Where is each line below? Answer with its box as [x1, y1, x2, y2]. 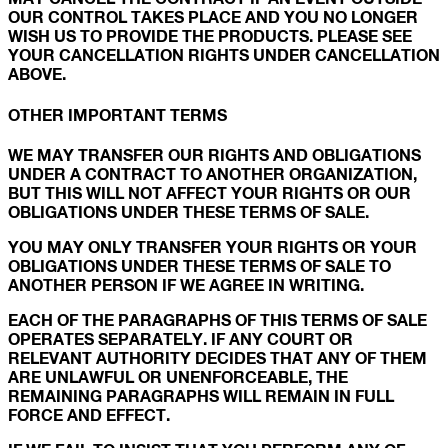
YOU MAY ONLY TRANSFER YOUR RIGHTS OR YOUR [8, 237, 417, 256]
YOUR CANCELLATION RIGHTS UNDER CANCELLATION [8, 45, 440, 65]
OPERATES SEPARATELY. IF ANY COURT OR [8, 329, 353, 348]
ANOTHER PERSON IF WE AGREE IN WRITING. [8, 275, 364, 294]
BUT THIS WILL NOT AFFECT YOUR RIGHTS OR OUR [8, 183, 411, 202]
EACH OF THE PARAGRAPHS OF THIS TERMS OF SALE [8, 310, 427, 329]
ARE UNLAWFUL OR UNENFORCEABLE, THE [8, 367, 348, 386]
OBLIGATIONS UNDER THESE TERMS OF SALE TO [8, 256, 391, 275]
